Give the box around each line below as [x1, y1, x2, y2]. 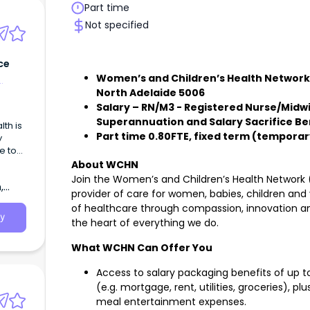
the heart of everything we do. [71, 216, 219, 230]
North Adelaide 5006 [96, 86, 205, 100]
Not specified [85, 18, 149, 33]
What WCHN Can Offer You [71, 241, 212, 255]
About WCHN [71, 158, 138, 172]
